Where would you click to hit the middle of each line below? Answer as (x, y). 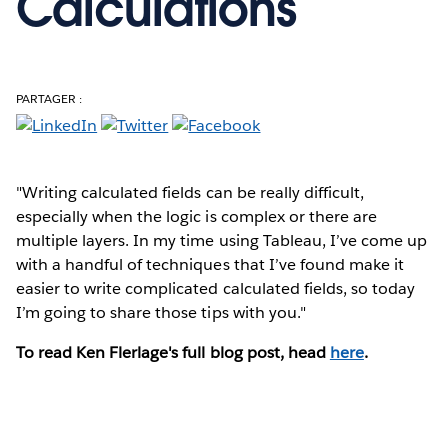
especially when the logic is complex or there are (196, 216)
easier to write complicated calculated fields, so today (216, 288)
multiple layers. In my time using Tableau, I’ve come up (222, 240)
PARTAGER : (49, 98)
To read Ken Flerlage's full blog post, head (173, 352)
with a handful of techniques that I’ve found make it (210, 264)
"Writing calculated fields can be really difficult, (190, 192)
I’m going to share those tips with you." (161, 312)
